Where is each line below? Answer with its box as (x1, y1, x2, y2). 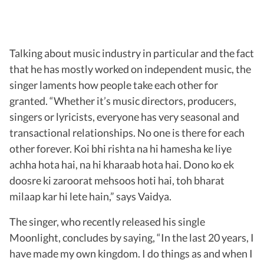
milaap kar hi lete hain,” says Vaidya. (9, 190, 171, 203)
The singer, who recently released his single (9, 215, 205, 229)
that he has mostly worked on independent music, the (9, 62, 251, 76)
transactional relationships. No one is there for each (9, 126, 245, 140)
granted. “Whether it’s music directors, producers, (9, 94, 236, 108)
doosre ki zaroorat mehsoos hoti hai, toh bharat (9, 174, 225, 187)
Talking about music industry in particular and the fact (9, 47, 254, 60)
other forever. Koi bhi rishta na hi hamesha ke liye (9, 142, 232, 156)
